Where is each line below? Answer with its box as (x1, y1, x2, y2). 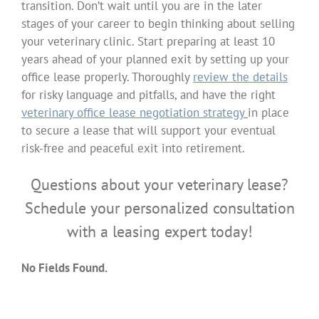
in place (247, 105, 289, 120)
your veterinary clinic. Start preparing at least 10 (21, 33, 275, 49)
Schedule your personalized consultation (24, 198, 295, 218)
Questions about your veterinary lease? (31, 174, 288, 194)
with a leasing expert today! (66, 221, 253, 241)
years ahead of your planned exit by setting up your (21, 51, 289, 67)
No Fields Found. (21, 260, 108, 276)
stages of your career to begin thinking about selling (21, 16, 295, 31)
